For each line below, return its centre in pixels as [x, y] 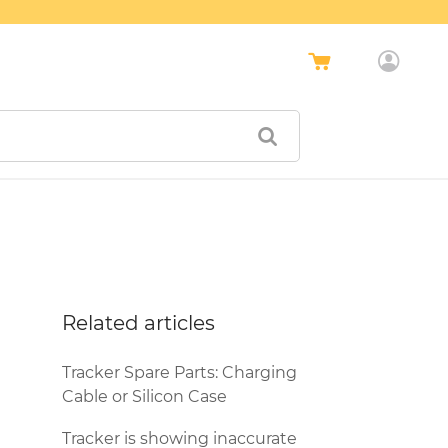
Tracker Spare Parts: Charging [179, 372]
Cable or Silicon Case [144, 396]
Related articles [138, 323]
